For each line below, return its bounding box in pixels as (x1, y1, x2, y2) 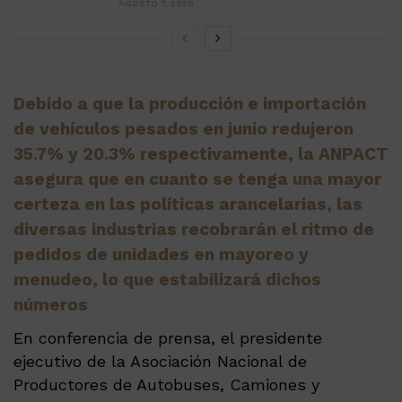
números (13, 294, 88, 316)
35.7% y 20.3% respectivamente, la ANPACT (13, 144, 389, 165)
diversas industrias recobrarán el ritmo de (13, 219, 374, 240)
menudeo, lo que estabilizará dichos (13, 269, 321, 291)
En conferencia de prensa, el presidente (13, 328, 322, 347)
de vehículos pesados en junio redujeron (13, 118, 354, 140)
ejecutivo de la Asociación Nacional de (13, 351, 307, 371)
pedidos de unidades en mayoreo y (13, 244, 309, 266)
